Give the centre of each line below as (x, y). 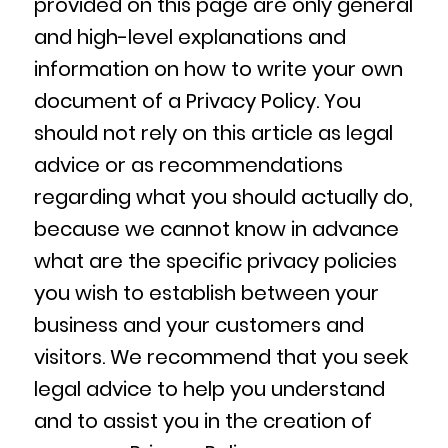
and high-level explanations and (189, 36)
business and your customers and (198, 324)
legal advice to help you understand (209, 388)
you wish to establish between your (206, 292)
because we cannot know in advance (216, 228)
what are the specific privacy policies (215, 260)
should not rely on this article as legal (213, 132)
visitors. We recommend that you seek (220, 356)
